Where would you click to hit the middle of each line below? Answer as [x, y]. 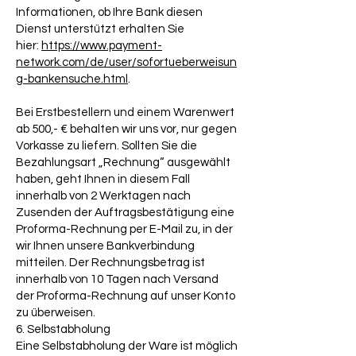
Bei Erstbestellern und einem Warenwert [125, 113]
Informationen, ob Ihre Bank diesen [109, 13]
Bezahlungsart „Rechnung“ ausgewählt [123, 163]
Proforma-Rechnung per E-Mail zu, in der [124, 230]
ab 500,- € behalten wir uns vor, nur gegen [126, 130]
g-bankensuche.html [72, 79]
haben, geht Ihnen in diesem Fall [103, 180]
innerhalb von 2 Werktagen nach [103, 196]
